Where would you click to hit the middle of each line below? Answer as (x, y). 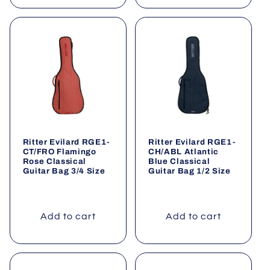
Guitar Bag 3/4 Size (64, 171)
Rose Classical (55, 162)
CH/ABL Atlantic (184, 152)
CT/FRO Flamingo (59, 152)
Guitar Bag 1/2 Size (190, 171)
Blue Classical (179, 162)
